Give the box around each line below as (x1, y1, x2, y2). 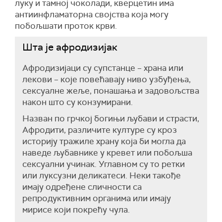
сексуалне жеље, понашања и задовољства (22, 85, 199, 97)
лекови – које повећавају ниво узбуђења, (22, 74, 191, 85)
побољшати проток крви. (15, 20, 117, 32)
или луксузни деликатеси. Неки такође (22, 170, 181, 181)
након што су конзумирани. (22, 97, 133, 108)
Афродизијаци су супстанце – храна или (22, 62, 183, 74)
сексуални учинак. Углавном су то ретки (22, 159, 185, 170)
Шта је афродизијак (22, 41, 117, 54)
